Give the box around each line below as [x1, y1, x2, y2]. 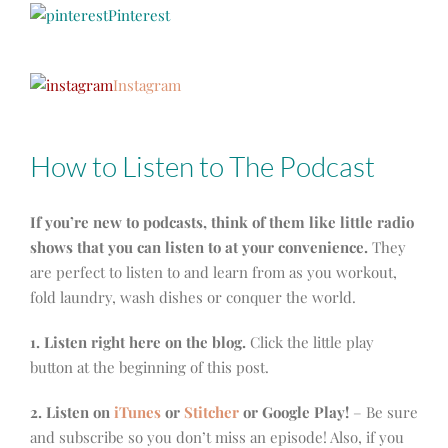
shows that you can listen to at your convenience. [30, 237, 372, 258]
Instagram [113, 75, 181, 96]
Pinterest [108, 5, 170, 26]
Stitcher [184, 402, 239, 423]
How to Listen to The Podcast [30, 149, 375, 184]
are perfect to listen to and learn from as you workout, [30, 262, 397, 283]
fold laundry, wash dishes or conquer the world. [30, 287, 356, 308]
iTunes [114, 402, 161, 423]
